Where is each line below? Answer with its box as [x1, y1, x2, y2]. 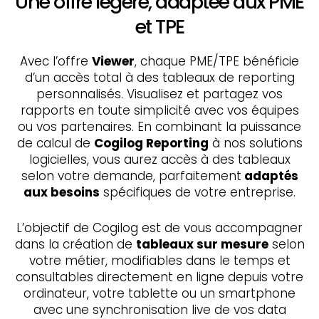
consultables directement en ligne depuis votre [16, 268, 303, 286]
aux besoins [23, 184, 100, 202]
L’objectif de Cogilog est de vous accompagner [16, 219, 303, 237]
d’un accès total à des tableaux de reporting [24, 69, 295, 87]
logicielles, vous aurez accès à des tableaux [28, 151, 291, 169]
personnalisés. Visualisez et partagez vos [36, 85, 283, 103]
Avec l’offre [20, 53, 92, 70]
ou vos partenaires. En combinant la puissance [18, 118, 301, 136]
